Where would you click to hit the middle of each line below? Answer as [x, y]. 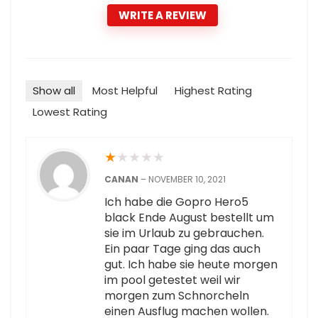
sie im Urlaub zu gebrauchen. [184, 234]
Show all [54, 91]
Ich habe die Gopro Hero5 [176, 202]
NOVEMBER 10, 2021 [187, 180]
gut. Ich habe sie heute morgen [191, 265]
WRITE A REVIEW [163, 16]
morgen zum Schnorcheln [177, 296]
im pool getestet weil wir [172, 280]
